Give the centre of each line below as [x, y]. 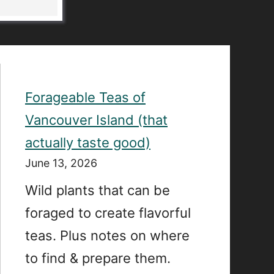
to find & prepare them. [98, 258]
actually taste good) [88, 143]
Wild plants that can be [98, 190]
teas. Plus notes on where [107, 235]
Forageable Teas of [85, 97]
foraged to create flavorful [108, 213]
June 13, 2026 [61, 163]
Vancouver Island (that [96, 120]
